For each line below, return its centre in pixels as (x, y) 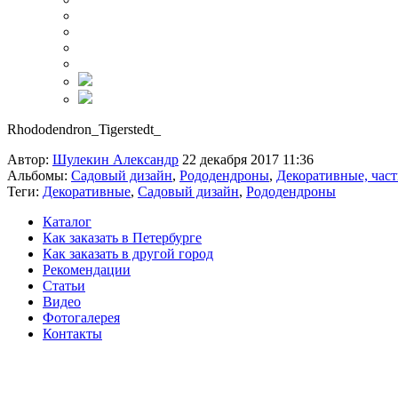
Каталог (67, 222)
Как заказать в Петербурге (122, 238)
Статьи (64, 286)
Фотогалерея (81, 318)
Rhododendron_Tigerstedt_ (84, 129)
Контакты (72, 334)
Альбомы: (39, 175)
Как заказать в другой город (128, 254)
